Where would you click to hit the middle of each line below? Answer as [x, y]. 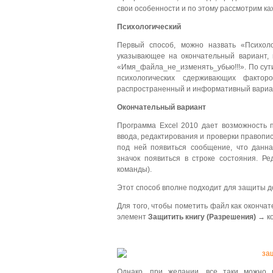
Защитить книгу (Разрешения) [202, 217]
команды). [134, 169]
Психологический [149, 27]
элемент [133, 217]
